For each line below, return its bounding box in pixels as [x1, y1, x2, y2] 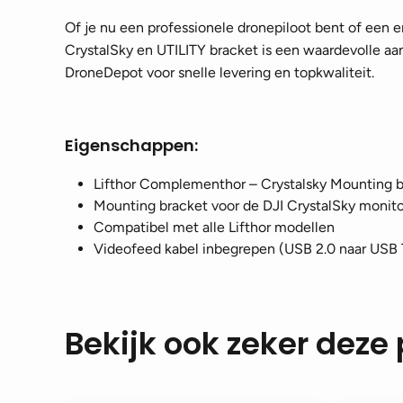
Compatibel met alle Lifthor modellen [94, 219, 335, 237]
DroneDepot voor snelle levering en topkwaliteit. [65, 64, 374, 82]
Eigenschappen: [65, 134, 198, 157]
